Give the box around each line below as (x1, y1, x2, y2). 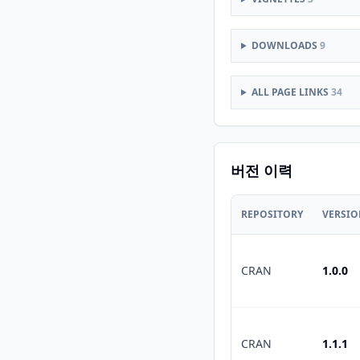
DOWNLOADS (251, 39, 320, 52)
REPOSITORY (241, 207, 303, 221)
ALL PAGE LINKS (251, 85, 331, 99)
